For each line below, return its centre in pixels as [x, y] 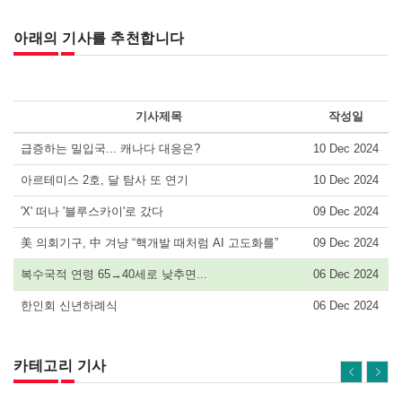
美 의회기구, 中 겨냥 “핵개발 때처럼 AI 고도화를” [149, 242]
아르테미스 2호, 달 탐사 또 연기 [105, 179]
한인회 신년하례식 [69, 305]
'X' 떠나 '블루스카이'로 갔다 [92, 211]
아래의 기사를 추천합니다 [99, 38]
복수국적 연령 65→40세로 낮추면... [114, 274]
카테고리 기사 [60, 365]
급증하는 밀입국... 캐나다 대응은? [110, 148]
